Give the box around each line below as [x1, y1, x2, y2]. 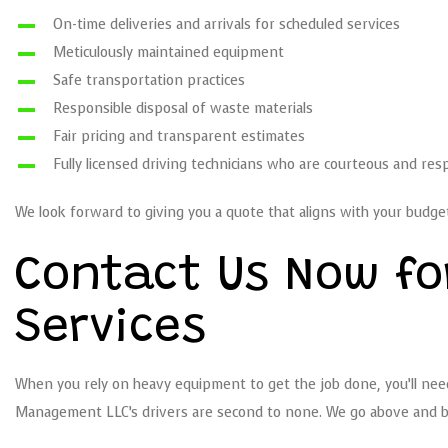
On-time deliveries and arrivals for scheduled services [52, 15, 404, 35]
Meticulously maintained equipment [52, 43, 288, 63]
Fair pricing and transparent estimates [52, 127, 309, 147]
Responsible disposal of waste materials [52, 99, 317, 119]
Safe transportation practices [52, 71, 249, 91]
